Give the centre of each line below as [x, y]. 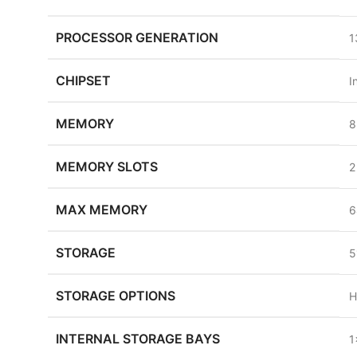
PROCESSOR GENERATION [137, 37]
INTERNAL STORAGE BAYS [138, 339]
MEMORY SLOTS [107, 167]
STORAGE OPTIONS [116, 296]
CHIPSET [83, 80]
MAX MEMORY [102, 210]
